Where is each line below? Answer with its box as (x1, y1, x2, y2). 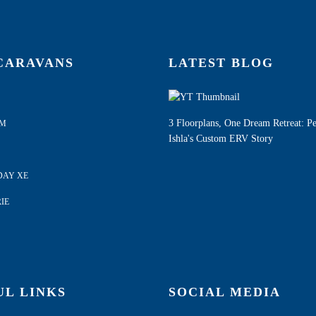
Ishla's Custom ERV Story (169, 133, 273, 144)
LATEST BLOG (169, 56, 274, 70)
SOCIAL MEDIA (169, 285, 281, 299)
